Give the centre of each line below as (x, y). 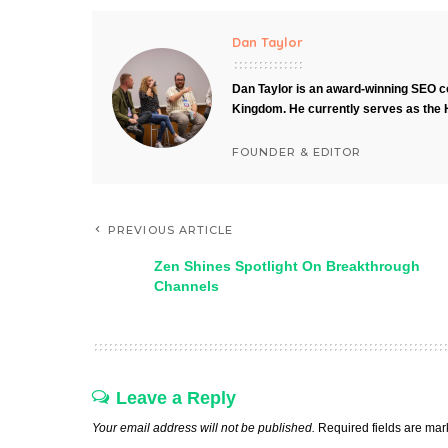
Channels (186, 286)
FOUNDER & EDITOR (297, 151)
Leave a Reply (176, 398)
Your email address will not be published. (203, 428)
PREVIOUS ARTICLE (171, 230)
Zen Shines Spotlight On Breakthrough (287, 266)
